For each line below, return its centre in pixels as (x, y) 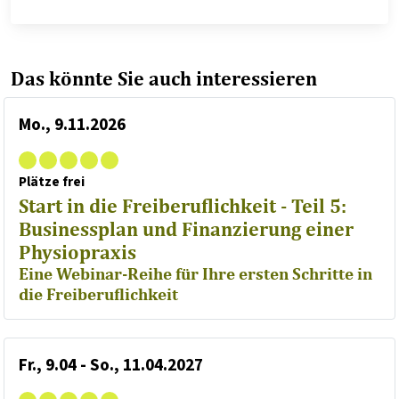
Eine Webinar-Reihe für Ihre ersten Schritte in (195, 274)
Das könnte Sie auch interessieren (164, 79)
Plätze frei (52, 182)
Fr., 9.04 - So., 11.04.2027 (111, 366)
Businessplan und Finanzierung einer (186, 229)
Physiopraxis (77, 252)
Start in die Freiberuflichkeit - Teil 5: (183, 206)
